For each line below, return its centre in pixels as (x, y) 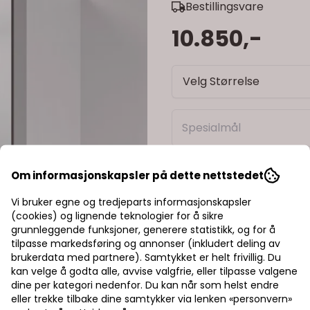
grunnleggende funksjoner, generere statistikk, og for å (143, 229)
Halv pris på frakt (236, 276)
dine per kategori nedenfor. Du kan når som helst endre (145, 285)
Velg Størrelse (221, 81)
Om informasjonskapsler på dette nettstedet (137, 175)
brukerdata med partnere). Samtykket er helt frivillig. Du (146, 257)
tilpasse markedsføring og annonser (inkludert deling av (146, 243)
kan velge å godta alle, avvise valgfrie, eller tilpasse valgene (154, 271)
